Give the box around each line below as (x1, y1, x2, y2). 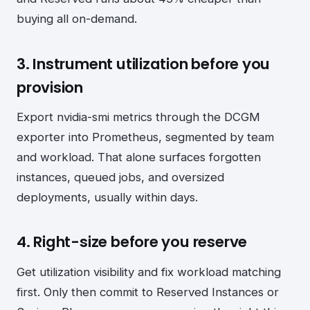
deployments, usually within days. (17, 190, 198, 204)
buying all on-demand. (17, 12, 137, 26)
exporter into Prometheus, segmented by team (17, 129, 274, 144)
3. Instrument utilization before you (17, 53, 271, 75)
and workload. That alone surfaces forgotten (17, 149, 261, 164)
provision (17, 76, 84, 98)
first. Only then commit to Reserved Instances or (17, 284, 279, 299)
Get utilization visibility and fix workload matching (17, 264, 281, 279)
